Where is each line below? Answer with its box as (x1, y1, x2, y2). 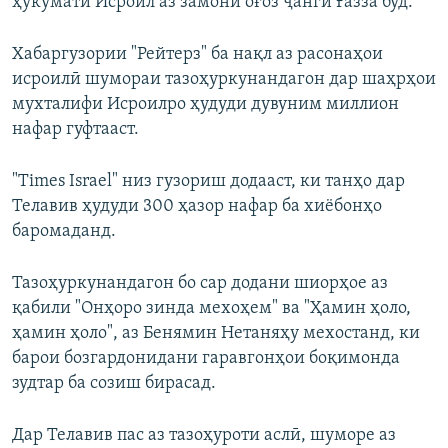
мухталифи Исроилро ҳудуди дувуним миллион (12, 95, 399, 115)
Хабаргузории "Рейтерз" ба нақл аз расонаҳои (12, 45, 383, 65)
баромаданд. (12, 222, 116, 242)
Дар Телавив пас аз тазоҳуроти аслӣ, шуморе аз (12, 426, 396, 446)
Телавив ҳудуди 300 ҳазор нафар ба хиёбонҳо (12, 197, 382, 217)
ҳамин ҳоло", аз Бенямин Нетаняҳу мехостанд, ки (12, 324, 420, 344)
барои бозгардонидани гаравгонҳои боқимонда (12, 349, 400, 369)
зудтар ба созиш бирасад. (12, 374, 216, 394)
